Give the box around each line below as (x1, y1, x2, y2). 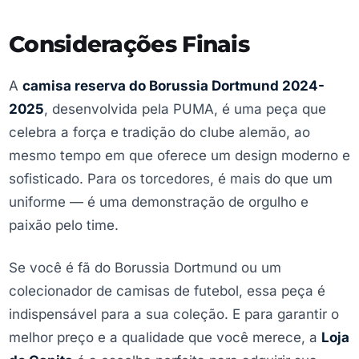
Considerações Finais (9, 30, 249, 58)
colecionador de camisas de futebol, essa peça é (9, 283, 325, 300)
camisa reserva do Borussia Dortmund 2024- (22, 77, 325, 94)
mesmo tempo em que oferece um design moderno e (9, 147, 350, 163)
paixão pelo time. (9, 216, 119, 233)
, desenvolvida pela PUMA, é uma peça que (44, 100, 326, 117)
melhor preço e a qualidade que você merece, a (9, 329, 321, 346)
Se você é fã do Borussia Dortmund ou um (9, 260, 281, 276)
